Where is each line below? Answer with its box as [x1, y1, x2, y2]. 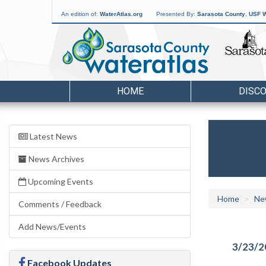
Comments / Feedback [18, 199, 102, 209]
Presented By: [156, 11, 197, 17]
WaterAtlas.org [100, 11, 142, 17]
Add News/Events [18, 221, 86, 232]
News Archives [27, 154, 84, 164]
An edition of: [61, 11, 100, 17]
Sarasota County [197, 11, 245, 17]
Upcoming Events [26, 176, 93, 186]
